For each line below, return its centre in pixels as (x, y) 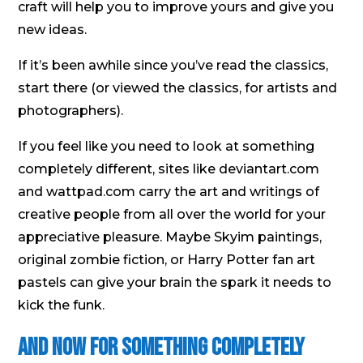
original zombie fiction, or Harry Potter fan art (167, 260)
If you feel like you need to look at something (167, 147)
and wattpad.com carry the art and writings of (169, 192)
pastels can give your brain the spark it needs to (175, 283)
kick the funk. (62, 305)
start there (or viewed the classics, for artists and (178, 88)
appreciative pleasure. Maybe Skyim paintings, (170, 237)
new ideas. (53, 30)
